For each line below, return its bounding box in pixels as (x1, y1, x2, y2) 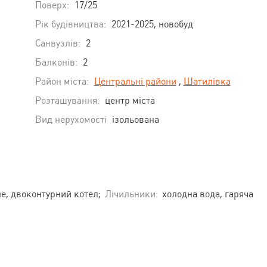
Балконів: (35, 56, 77, 68)
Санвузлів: (35, 37, 80, 49)
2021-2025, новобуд (111, 18, 193, 30)
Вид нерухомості (35, 113, 107, 125)
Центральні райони (94, 75, 176, 87)
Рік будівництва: (35, 18, 106, 30)
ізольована (111, 113, 159, 125)
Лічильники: (105, 188, 158, 200)
